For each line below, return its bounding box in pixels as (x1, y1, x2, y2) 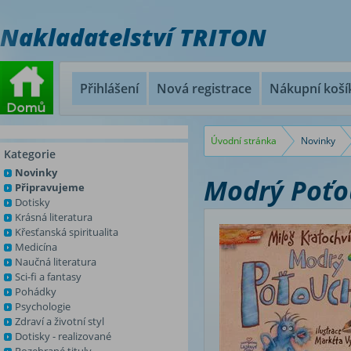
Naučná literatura (15, 255, 96, 269)
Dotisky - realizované (15, 329, 111, 343)
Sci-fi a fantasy (15, 270, 81, 284)
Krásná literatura (15, 210, 92, 224)
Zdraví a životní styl (15, 314, 104, 328)
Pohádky (15, 284, 56, 299)
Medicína (15, 240, 57, 254)
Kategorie (4, 147, 56, 161)
